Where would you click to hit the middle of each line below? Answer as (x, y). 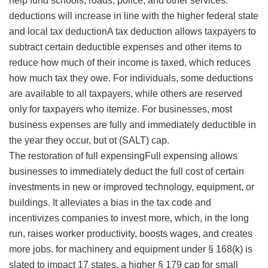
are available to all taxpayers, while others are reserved (126, 94)
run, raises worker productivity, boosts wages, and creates (131, 234)
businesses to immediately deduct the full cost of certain (127, 172)
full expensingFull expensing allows (162, 156)
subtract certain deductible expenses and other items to (125, 47)
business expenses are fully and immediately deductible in (133, 125)
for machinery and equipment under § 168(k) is (153, 249)
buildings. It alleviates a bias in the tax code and (110, 203)
